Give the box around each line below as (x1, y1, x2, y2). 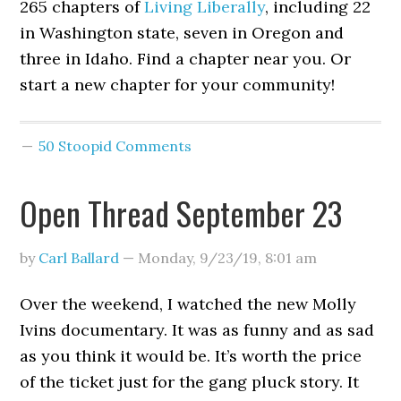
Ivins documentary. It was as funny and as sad (20, 320, 375, 340)
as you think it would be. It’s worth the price (20, 346, 363, 366)
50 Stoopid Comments (38, 137, 192, 155)
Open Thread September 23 (20, 189, 343, 236)
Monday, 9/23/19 (138, 249, 259, 267)
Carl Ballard (38, 249, 120, 267)
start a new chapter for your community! (20, 74, 336, 95)
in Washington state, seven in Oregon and (20, 22, 345, 43)
